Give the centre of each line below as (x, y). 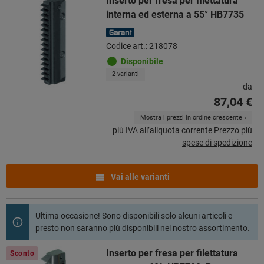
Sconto (22, 253)
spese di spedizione (217, 142)
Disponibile (142, 61)
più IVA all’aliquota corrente (162, 130)
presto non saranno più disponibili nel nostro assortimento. (143, 228)
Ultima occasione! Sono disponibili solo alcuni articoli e (134, 216)
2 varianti (126, 74)
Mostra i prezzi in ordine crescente (191, 117)
